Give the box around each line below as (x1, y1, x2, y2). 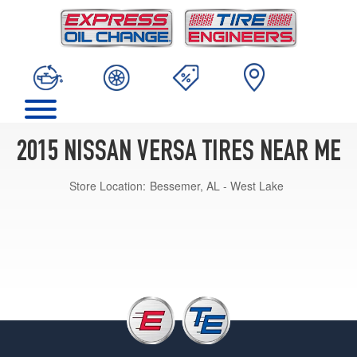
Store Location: (69, 177, 146, 194)
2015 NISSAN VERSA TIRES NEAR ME (16, 139, 341, 168)
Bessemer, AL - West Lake (150, 177, 284, 194)
